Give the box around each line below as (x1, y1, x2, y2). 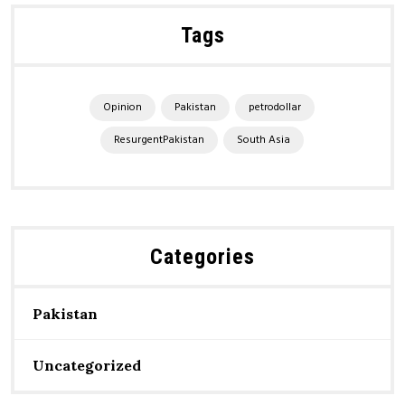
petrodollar (248, 99, 301, 117)
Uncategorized (33, 356, 141, 374)
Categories (150, 244, 255, 269)
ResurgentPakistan (113, 131, 204, 149)
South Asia (236, 131, 290, 149)
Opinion (102, 99, 142, 117)
